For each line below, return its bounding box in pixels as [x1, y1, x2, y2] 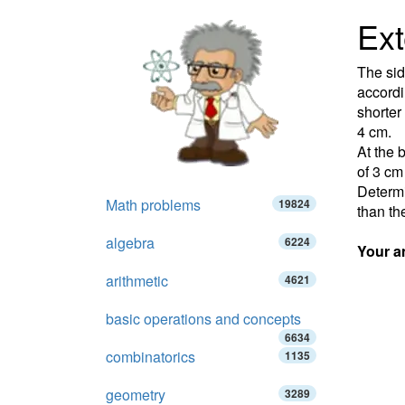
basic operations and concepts [106, 308, 301, 329]
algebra [106, 232, 155, 253]
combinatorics [106, 346, 195, 367]
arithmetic [106, 270, 168, 291]
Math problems [106, 194, 201, 215]
